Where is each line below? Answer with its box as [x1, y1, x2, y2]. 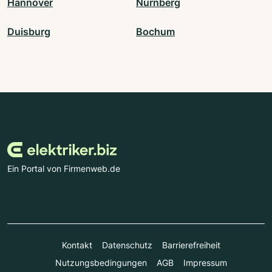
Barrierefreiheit [161, 239, 220, 250]
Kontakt [61, 239, 92, 250]
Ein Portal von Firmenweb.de [7, 163, 120, 174]
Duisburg [7, 25, 50, 38]
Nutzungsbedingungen [55, 257, 147, 268]
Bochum [136, 25, 175, 38]
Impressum [183, 257, 227, 268]
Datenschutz [101, 239, 152, 250]
